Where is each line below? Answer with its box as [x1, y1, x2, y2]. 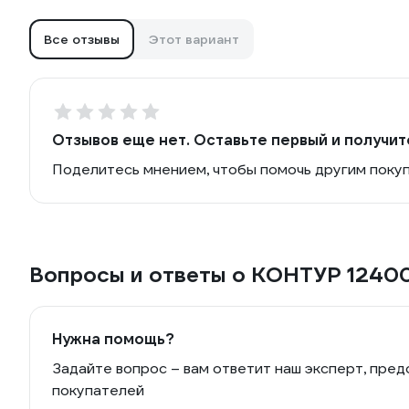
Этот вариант [149, 31, 239, 47]
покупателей [52, 381, 144, 400]
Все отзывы [44, 31, 120, 47]
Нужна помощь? [52, 330, 174, 349]
